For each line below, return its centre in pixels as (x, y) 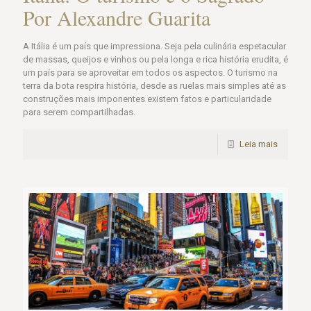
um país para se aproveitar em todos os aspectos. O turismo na (150, 72)
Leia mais (259, 144)
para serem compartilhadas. (79, 112)
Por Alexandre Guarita (117, 17)
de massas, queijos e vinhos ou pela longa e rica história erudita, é (155, 59)
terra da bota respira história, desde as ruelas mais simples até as (154, 85)
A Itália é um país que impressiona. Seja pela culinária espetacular (154, 46)
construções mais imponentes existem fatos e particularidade (147, 99)
